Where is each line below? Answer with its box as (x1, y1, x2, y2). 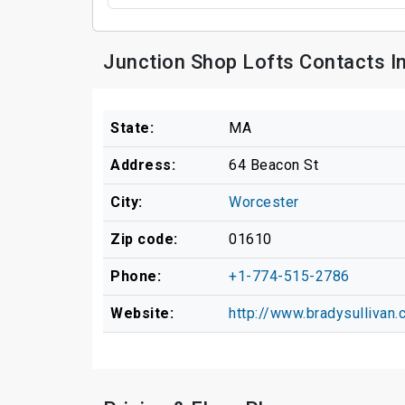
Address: (110, 155, 175, 174)
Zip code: (110, 230, 178, 248)
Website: (110, 304, 174, 322)
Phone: (110, 267, 161, 285)
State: (110, 118, 154, 137)
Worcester (229, 193, 299, 211)
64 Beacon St (229, 155, 318, 174)
